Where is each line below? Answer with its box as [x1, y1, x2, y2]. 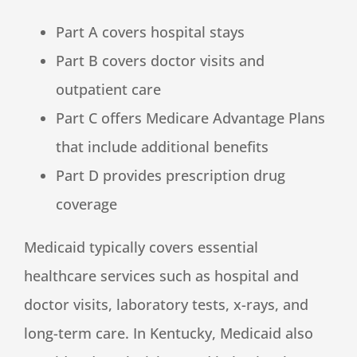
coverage [56, 194, 117, 214]
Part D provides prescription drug [56, 166, 285, 186]
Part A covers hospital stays [56, 22, 245, 42]
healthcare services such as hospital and [24, 266, 299, 286]
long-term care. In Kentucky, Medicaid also [24, 324, 313, 343]
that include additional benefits [56, 137, 269, 157]
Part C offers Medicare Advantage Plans [56, 108, 325, 128]
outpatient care [56, 80, 161, 100]
